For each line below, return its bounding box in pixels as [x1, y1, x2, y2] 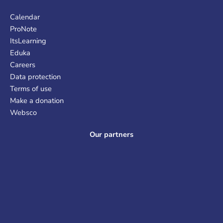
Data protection [10, 71, 61, 82]
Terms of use [10, 83, 52, 94]
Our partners [90, 129, 133, 139]
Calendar [10, 11, 40, 22]
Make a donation [10, 95, 64, 106]
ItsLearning [10, 35, 46, 46]
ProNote [10, 23, 37, 34]
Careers [10, 59, 35, 70]
